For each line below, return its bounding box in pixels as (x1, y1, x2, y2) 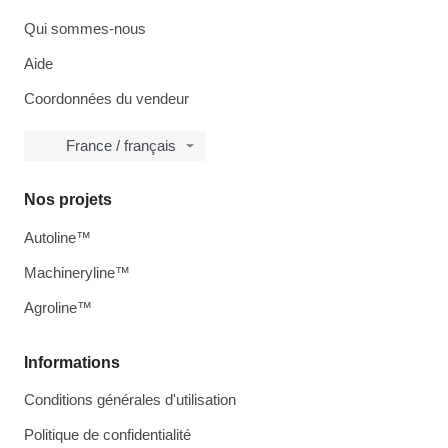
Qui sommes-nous (24, 20, 146, 37)
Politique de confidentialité (24, 426, 191, 443)
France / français (66, 137, 176, 154)
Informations (24, 354, 120, 371)
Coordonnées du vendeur (24, 90, 189, 107)
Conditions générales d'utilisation (24, 391, 236, 408)
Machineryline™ (24, 264, 130, 281)
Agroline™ (24, 299, 92, 316)
